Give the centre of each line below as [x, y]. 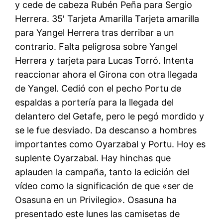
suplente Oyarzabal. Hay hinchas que [93, 158]
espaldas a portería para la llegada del [95, 102]
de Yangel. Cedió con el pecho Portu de [98, 88]
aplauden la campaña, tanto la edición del [102, 172]
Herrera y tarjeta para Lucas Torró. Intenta [105, 60]
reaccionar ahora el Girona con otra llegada [107, 74]
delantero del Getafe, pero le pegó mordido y [110, 116]
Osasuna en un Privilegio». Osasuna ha [96, 200]
